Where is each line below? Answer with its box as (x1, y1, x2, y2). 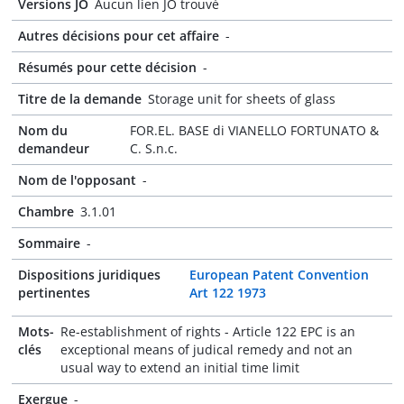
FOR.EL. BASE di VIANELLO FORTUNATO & (130, 122, 380, 139)
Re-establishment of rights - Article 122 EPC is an (60, 323, 355, 340)
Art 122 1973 (189, 284, 267, 301)
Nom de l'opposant (18, 171, 136, 188)
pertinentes (18, 284, 90, 301)
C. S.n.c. (130, 140, 179, 157)
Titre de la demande (18, 90, 142, 107)
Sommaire (18, 234, 80, 252)
